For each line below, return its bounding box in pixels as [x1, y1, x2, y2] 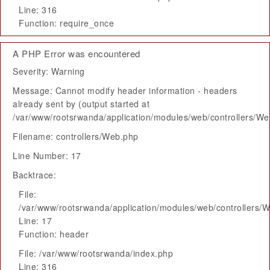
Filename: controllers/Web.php [13, 130, 139, 142]
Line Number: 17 [13, 149, 81, 162]
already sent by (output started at [13, 98, 149, 110]
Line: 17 [19, 215, 52, 227]
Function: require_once [19, 17, 114, 29]
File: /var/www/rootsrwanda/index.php [19, 247, 173, 259]
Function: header [19, 228, 89, 240]
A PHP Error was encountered [13, 47, 140, 60]
